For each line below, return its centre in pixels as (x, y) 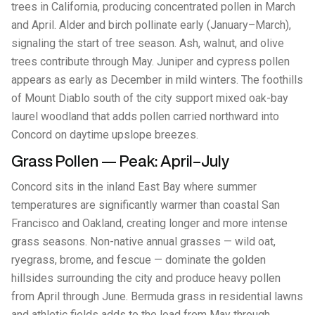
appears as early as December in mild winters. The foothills (157, 80)
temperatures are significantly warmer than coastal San (146, 205)
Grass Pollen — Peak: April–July (120, 161)
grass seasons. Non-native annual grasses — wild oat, (143, 242)
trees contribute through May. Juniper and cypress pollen (150, 62)
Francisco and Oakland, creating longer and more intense (149, 223)
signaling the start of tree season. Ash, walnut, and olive (148, 43)
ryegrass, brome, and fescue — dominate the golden (139, 260)
